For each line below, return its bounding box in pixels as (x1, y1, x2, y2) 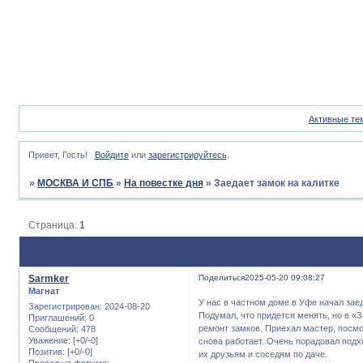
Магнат (28, 286, 59, 297)
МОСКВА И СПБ (37, 177, 114, 190)
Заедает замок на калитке (214, 177, 340, 190)
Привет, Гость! (28, 150, 88, 160)
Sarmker (28, 273, 69, 285)
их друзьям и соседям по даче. (199, 348, 328, 359)
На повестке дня (124, 177, 204, 190)
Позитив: (28, 346, 65, 357)
